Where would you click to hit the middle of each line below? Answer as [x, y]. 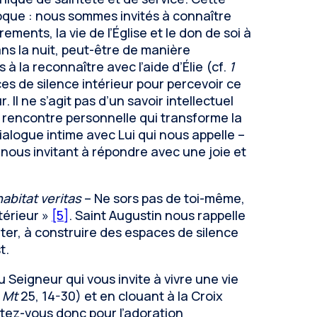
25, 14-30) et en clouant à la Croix [120, 296]
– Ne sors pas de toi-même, [163, 198]
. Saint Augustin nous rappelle [157, 215]
